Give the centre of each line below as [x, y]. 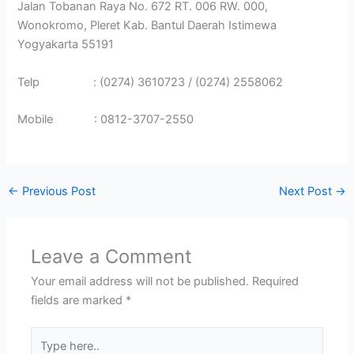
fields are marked [79, 301]
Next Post [307, 192]
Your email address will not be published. [140, 282]
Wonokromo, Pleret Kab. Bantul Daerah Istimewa [147, 26]
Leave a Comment [112, 257]
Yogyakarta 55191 [66, 45]
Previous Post [57, 192]
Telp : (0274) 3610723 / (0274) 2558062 [151, 82]
